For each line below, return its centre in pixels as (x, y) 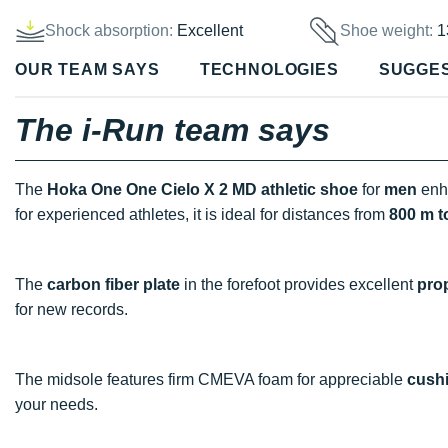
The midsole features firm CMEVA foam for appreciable (211, 379)
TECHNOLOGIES (269, 70)
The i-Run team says (172, 129)
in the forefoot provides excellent (298, 284)
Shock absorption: (109, 31)
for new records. (71, 309)
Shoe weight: (389, 31)
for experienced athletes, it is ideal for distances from (202, 214)
